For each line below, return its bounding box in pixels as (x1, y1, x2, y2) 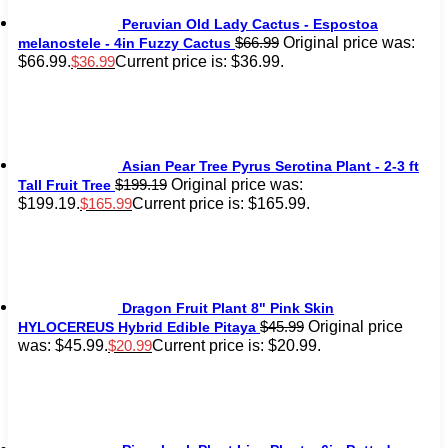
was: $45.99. (18, 335, 108, 354)
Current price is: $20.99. (152, 335, 321, 354)
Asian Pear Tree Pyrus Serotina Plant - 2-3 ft (122, 157, 419, 174)
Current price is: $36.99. (115, 51, 284, 70)
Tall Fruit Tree (18, 176, 111, 193)
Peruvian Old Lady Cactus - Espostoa (122, 15, 378, 32)
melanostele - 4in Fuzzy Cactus (18, 34, 231, 51)
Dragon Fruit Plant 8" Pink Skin (122, 299, 334, 316)
